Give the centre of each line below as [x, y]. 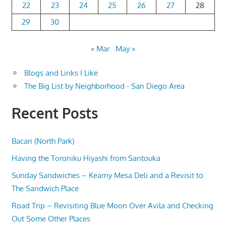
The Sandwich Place [45, 188]
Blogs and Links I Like [61, 73]
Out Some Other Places [51, 218]
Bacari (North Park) [43, 141]
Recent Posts [54, 113]
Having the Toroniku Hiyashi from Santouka [86, 158]
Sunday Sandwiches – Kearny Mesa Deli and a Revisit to [107, 175]
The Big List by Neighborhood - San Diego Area [104, 86]
